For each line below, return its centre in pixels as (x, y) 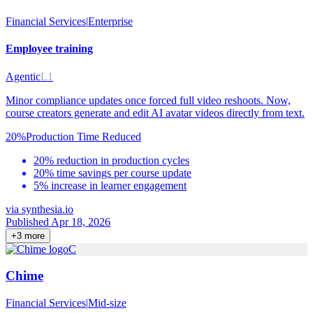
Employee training (49, 49)
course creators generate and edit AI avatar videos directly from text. (155, 112)
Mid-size (107, 303)
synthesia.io (48, 209)
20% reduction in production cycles (111, 160)
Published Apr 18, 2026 (58, 221)
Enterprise (110, 21)
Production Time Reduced (83, 136)
